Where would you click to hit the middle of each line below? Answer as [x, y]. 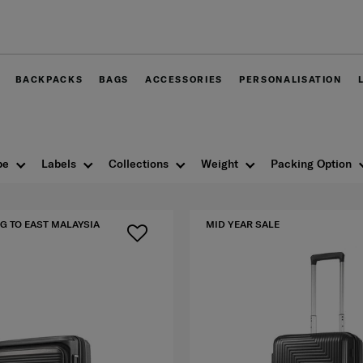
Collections [139, 164]
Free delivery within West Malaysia [184, 31]
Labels [59, 164]
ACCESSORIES [184, 80]
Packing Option [311, 164]
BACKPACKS [49, 80]
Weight [220, 164]
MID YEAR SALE [243, 224]
